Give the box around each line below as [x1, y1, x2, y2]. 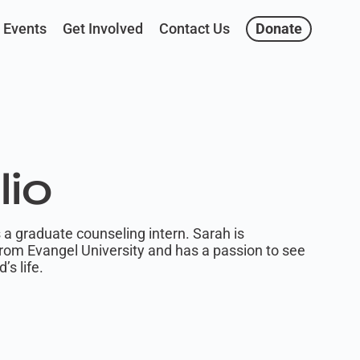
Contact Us [159, 20, 230, 37]
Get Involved [63, 20, 143, 37]
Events [3, 20, 47, 37]
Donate [256, 20, 302, 37]
